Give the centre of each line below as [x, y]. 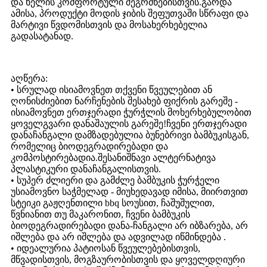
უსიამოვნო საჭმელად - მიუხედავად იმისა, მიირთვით [129, 191]
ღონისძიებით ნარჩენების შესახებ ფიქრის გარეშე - [124, 101]
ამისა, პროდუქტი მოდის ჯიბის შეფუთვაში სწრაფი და [130, 13]
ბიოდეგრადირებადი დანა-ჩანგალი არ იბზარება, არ [129, 225]
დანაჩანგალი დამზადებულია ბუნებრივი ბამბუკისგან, [130, 135]
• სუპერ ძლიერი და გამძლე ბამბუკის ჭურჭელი [115, 180]
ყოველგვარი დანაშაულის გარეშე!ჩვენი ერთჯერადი [129, 123]
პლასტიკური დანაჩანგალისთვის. [86, 169]
